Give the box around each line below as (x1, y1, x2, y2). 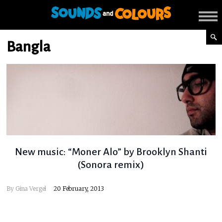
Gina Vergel (15, 185, 47, 193)
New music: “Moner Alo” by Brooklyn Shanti (14, 146, 207, 158)
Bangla (6, 39, 51, 55)
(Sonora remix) (77, 159, 145, 170)
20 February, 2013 (54, 185, 104, 193)
